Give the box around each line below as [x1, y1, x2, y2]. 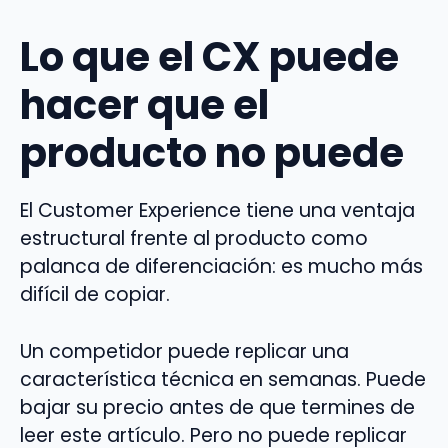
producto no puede [20, 125, 404, 182]
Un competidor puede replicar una [20, 338, 349, 366]
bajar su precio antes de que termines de [20, 394, 415, 422]
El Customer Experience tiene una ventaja [20, 197, 415, 225]
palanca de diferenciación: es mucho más [20, 253, 423, 281]
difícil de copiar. [20, 281, 170, 309]
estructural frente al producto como [20, 225, 368, 253]
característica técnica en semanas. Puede [20, 366, 426, 394]
